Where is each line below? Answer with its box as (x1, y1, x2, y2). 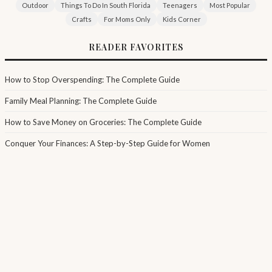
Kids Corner (162, 15, 201, 23)
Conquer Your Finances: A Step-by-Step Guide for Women (5, 138, 210, 148)
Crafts (71, 15, 92, 23)
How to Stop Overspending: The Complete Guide (5, 74, 180, 84)
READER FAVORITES (89, 41, 183, 53)
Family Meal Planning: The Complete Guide (5, 95, 157, 106)
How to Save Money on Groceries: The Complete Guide (5, 117, 202, 127)
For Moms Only (103, 15, 151, 23)
